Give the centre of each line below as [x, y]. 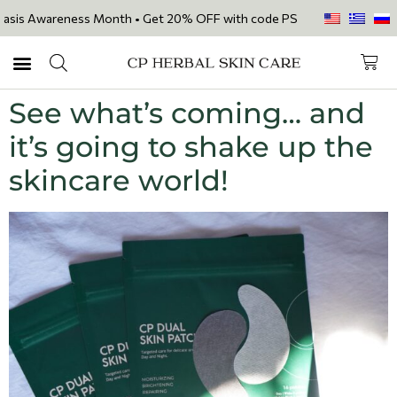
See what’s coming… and [187, 113]
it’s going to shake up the [191, 147]
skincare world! [119, 180]
